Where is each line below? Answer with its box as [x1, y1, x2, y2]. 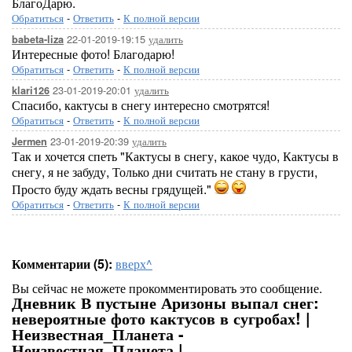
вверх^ [115, 255, 152, 273]
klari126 [12, 83, 49, 97]
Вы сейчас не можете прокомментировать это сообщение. [12, 279, 322, 297]
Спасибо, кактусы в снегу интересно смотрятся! [12, 96, 269, 114]
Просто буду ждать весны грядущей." [12, 180, 214, 198]
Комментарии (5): [12, 255, 112, 273]
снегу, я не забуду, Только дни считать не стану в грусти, [12, 163, 317, 181]
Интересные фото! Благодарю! [12, 45, 174, 63]
